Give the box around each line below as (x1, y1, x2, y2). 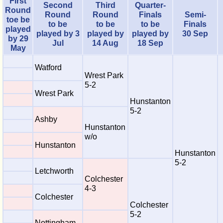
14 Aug (92, 39, 118, 47)
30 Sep (182, 29, 208, 38)
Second (43, 1, 73, 9)
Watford (35, 63, 62, 72)
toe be (6, 15, 30, 24)
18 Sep (137, 39, 163, 47)
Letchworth (35, 167, 74, 175)
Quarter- (135, 1, 166, 9)
